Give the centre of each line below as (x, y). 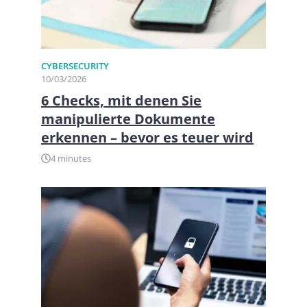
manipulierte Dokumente (128, 119)
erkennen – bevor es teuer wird (147, 137)
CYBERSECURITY (75, 65)
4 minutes (71, 158)
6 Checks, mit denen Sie (121, 100)
